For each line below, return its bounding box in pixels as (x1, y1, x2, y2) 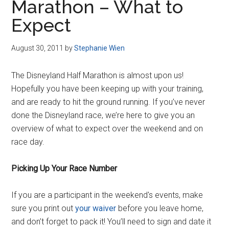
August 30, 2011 (11, 44, 64, 52)
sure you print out (11, 203, 76, 213)
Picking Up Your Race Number (11, 164, 118, 173)
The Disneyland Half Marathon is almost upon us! (11, 71, 184, 80)
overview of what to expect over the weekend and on (11, 124, 203, 133)
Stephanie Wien (74, 44, 125, 52)
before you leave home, (116, 203, 204, 213)
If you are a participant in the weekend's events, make (11, 190, 203, 200)
